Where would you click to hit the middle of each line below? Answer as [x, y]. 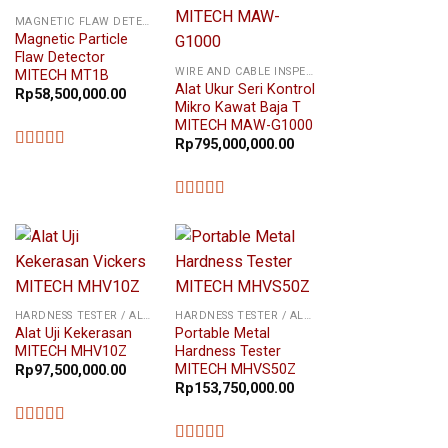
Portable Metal [223, 333]
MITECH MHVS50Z [236, 369]
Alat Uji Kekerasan [73, 333]
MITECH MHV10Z [70, 351]
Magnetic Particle [71, 39]
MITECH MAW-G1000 [244, 125]
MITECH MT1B [61, 75]
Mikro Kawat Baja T [238, 107]
